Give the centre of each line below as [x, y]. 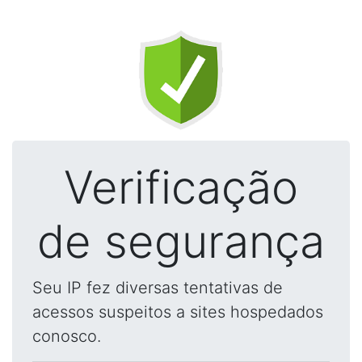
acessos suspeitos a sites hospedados [178, 312]
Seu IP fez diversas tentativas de [158, 288]
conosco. [67, 336]
